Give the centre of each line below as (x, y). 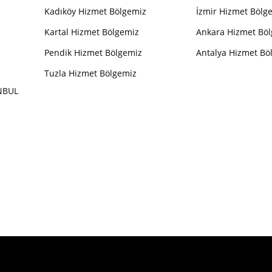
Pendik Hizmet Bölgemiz (93, 53)
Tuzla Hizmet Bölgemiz (90, 73)
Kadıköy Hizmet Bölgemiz (95, 12)
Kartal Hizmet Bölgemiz (91, 32)
